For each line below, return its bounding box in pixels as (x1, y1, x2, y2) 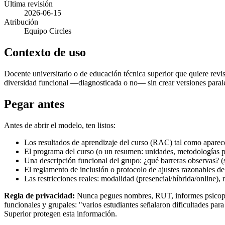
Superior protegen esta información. (4, 209, 117, 218)
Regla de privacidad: (4, 191, 75, 200)
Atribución (4, 17, 38, 26)
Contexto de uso (4, 45, 86, 59)
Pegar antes (4, 97, 64, 110)
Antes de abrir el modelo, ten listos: (4, 121, 116, 130)
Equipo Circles (24, 26, 71, 35)
